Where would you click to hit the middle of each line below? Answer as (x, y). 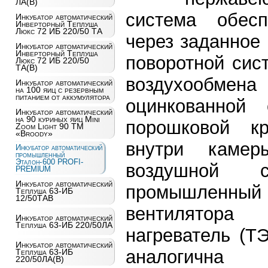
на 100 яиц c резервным (59, 90)
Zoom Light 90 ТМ (49, 126)
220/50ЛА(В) (39, 259)
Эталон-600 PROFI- (49, 162)
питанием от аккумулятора (63, 97)
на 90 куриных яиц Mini (57, 119)
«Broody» (34, 133)
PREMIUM (33, 169)
